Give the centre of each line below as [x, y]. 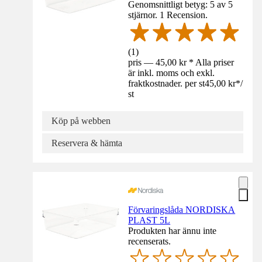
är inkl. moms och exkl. [172, 73]
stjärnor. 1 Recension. [168, 15]
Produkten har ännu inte [173, 230]
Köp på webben [81, 120]
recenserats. [150, 241]
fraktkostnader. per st [167, 83]
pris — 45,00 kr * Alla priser [181, 62]
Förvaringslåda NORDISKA [182, 209]
